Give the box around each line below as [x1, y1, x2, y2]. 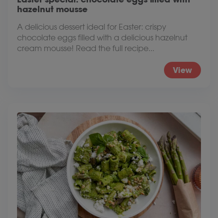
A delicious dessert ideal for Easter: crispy [17, 22, 166, 32]
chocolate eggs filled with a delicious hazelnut [17, 33, 187, 42]
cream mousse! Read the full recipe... [17, 43, 154, 53]
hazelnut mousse [17, 3, 88, 15]
